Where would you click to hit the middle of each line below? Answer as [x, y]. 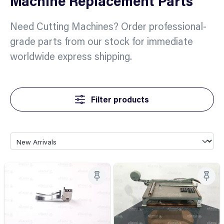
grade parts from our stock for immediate [101, 41]
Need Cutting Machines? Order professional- [108, 26]
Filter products [119, 99]
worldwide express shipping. [71, 56]
